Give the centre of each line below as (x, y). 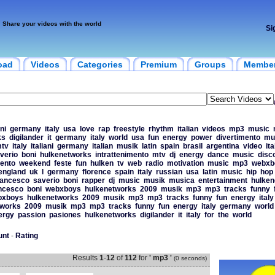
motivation (185, 163)
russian (169, 172)
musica (181, 180)
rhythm (161, 129)
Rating (26, 236)
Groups (210, 64)
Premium (158, 64)
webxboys (63, 189)
